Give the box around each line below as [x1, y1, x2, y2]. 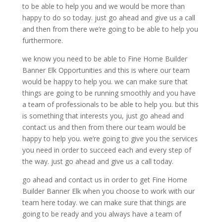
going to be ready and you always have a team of [22, 209, 181, 219]
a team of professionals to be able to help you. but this [22, 100, 199, 110]
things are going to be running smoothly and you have [22, 88, 196, 98]
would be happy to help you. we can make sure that [22, 77, 188, 87]
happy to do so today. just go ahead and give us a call [22, 13, 195, 23]
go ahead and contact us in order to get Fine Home [22, 175, 187, 185]
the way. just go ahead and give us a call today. [22, 157, 173, 166]
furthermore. [22, 36, 63, 46]
